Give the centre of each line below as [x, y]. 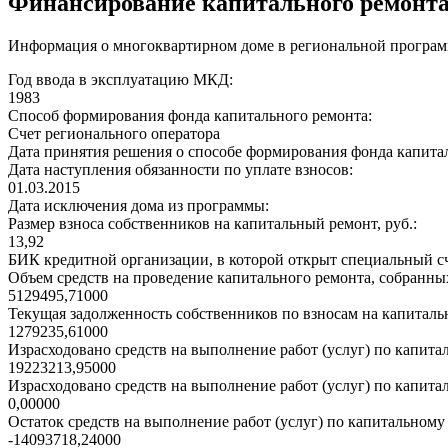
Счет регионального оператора [114, 134]
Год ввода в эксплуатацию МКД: [120, 80]
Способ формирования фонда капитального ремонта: [190, 116]
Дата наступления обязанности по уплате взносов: [180, 170]
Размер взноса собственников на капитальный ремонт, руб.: [212, 224]
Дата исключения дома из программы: [138, 206]
